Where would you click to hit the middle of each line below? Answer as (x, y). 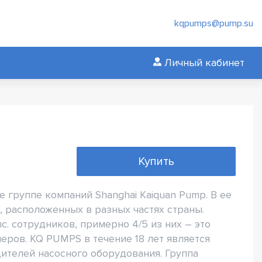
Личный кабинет (204, 63)
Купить (156, 161)
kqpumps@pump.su (214, 23)
